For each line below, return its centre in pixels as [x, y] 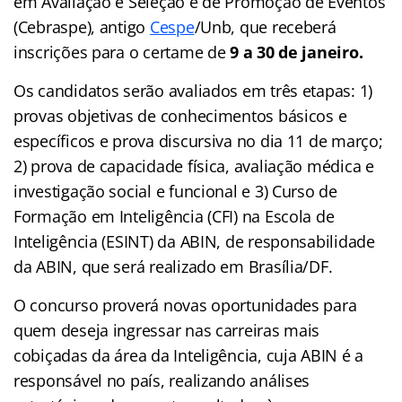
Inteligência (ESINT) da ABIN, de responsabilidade [194, 241]
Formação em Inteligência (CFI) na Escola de [174, 216]
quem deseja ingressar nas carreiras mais [167, 330]
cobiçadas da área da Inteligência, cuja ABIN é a [189, 355]
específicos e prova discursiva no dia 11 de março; [198, 140]
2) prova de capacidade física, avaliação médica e [194, 166]
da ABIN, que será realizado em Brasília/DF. [173, 266]
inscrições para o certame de [122, 52]
